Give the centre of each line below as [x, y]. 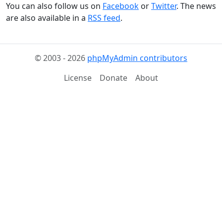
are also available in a [47, 18]
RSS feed [104, 18]
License [78, 78]
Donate [113, 78]
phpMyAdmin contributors [137, 58]
